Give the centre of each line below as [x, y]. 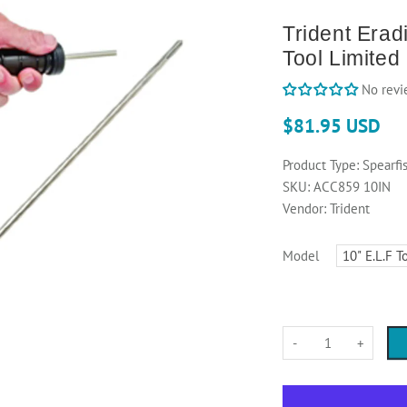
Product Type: [320, 165]
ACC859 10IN [352, 187]
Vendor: [304, 209]
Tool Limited [341, 59]
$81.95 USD [331, 126]
